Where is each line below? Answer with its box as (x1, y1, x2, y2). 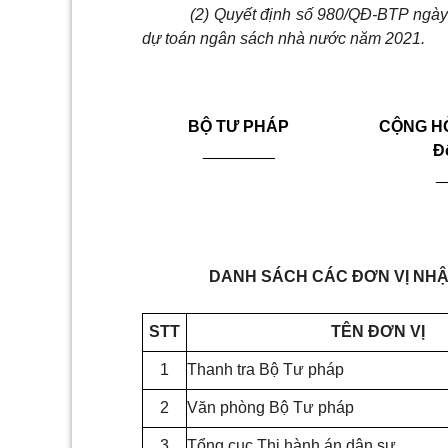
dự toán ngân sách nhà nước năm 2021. (142, 30, 425, 48)
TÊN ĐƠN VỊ (330, 323, 425, 341)
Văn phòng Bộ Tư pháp (187, 399, 354, 417)
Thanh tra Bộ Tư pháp (187, 361, 344, 379)
